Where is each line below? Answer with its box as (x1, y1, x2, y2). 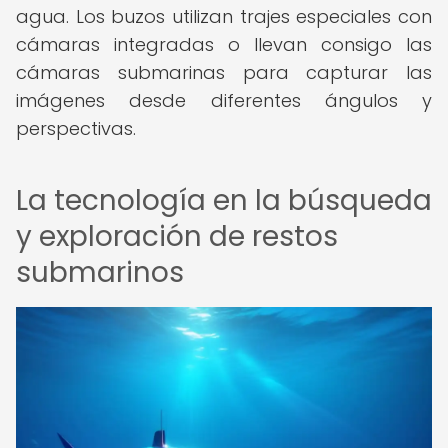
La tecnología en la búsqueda (16, 181, 432, 220)
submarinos (16, 253, 184, 292)
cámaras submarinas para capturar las (16, 60, 432, 85)
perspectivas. (16, 116, 136, 141)
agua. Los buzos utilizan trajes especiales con (16, 4, 432, 29)
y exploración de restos (16, 217, 338, 256)
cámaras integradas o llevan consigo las (16, 32, 432, 57)
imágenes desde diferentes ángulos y (16, 88, 432, 113)
